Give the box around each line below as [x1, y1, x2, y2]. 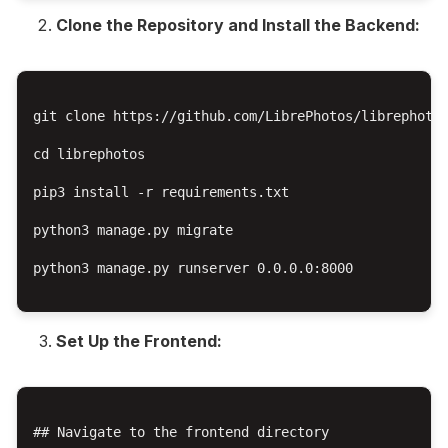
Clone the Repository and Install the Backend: [56, 14, 420, 35]
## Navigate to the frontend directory [33, 423, 329, 440]
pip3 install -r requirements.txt [33, 183, 289, 200]
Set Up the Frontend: [56, 330, 222, 351]
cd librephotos [33, 145, 145, 162]
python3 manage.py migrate [33, 221, 233, 238]
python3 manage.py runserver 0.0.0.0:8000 [33, 259, 353, 276]
